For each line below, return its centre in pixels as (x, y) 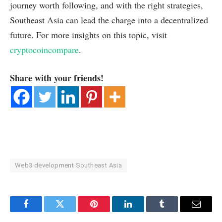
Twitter (72, 211)
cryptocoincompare (44, 49)
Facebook (42, 211)
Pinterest (109, 211)
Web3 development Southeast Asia (69, 166)
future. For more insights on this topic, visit (88, 34)
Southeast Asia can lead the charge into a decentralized (109, 20)
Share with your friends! (57, 78)
